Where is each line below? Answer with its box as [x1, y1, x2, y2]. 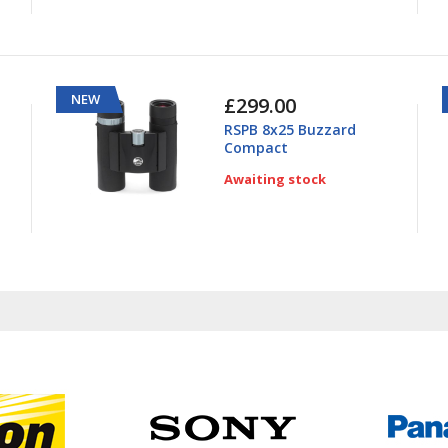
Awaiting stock [223, 170, 326, 189]
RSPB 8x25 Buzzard [223, 120, 356, 140]
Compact [223, 138, 288, 158]
